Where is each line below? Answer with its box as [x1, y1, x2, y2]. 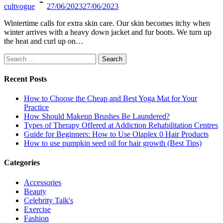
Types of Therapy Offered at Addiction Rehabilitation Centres [24, 121, 218, 130]
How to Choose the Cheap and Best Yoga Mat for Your [24, 94, 197, 103]
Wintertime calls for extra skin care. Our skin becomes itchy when [4, 18, 210, 27]
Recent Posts [4, 74, 47, 83]
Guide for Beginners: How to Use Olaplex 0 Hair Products [24, 130, 209, 139]
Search [3, 53, 25, 62]
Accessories [24, 178, 61, 187]
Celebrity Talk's [24, 196, 73, 205]
